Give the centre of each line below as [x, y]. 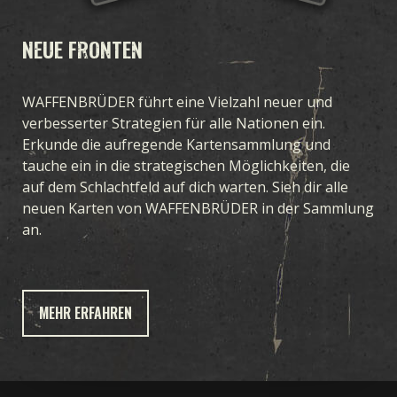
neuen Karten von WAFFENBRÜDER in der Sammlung [198, 209]
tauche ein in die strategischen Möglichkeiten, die [186, 166]
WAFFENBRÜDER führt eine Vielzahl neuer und [177, 102]
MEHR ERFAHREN [85, 312]
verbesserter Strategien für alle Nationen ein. [174, 124]
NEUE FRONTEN [82, 48]
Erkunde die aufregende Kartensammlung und [176, 145]
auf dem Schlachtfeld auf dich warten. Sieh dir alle [185, 187]
